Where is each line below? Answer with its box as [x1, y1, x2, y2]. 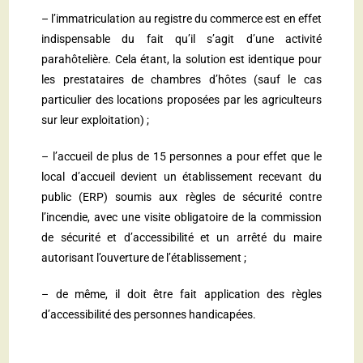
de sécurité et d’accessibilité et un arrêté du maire [41, 231, 322, 245]
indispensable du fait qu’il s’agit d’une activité [41, 32, 322, 46]
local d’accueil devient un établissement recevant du [41, 170, 322, 184]
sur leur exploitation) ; [41, 113, 150, 127]
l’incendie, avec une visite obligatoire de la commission [41, 211, 322, 224]
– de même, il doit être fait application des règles [41, 288, 322, 301]
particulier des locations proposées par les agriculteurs [41, 93, 322, 107]
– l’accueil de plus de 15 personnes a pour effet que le [41, 150, 322, 164]
